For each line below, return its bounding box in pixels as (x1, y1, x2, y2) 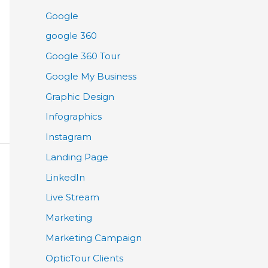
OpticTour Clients (45, 252, 123, 264)
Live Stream (45, 191, 99, 203)
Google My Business (45, 70, 136, 82)
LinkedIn (45, 171, 85, 183)
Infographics (45, 111, 102, 123)
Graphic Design (45, 90, 114, 102)
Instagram (45, 131, 92, 143)
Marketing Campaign (45, 232, 142, 243)
